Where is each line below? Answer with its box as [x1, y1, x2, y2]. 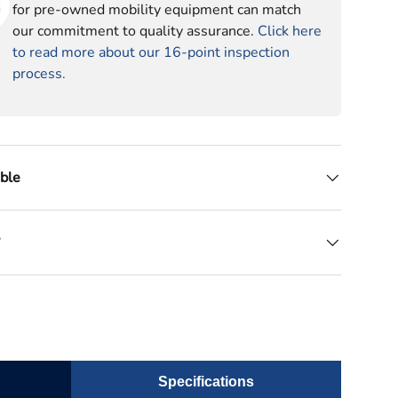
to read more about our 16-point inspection [12, 42, 291, 62]
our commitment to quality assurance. [12, 20, 259, 41]
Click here [258, 20, 322, 41]
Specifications [158, 374, 254, 389]
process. [12, 63, 67, 84]
